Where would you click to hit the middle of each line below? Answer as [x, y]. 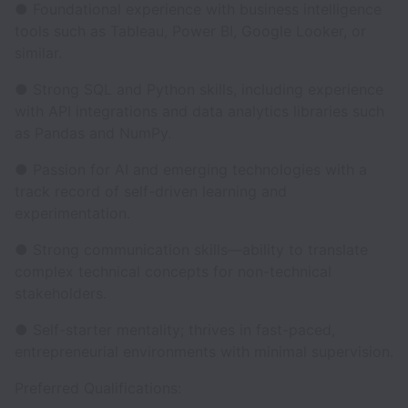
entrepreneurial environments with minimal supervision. [204, 352]
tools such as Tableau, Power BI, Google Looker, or [190, 31]
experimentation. [72, 213]
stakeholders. [61, 293]
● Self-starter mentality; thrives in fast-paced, [175, 330]
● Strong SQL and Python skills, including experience [199, 89]
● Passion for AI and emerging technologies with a [191, 169]
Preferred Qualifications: [98, 388]
